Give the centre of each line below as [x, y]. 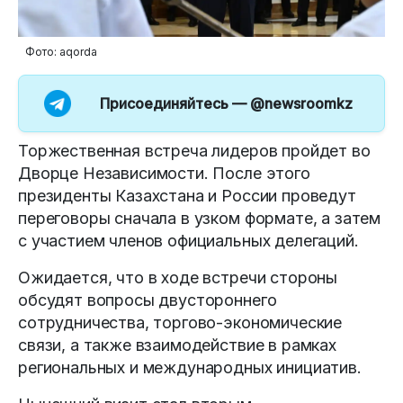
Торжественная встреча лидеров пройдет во [194, 150]
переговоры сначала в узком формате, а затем [200, 218]
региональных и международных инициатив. [190, 367]
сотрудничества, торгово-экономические [180, 322]
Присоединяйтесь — [175, 103]
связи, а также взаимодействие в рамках [177, 345]
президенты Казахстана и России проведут [187, 195]
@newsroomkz [302, 103]
